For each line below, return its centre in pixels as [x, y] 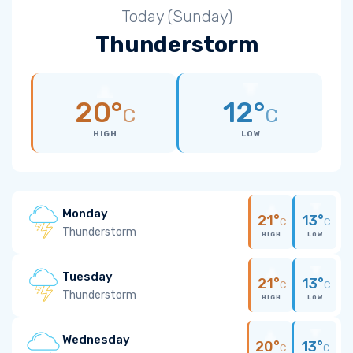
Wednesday [96, 339]
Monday [85, 213]
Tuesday [87, 276]
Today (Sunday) [176, 17]
